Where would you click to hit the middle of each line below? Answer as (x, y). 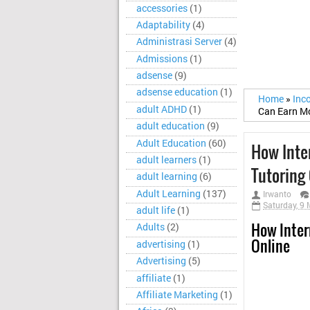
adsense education (177, 92)
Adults (151, 227)
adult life (156, 210)
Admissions (162, 58)
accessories (162, 8)
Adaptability (163, 25)
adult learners (166, 159)
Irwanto (277, 194)
